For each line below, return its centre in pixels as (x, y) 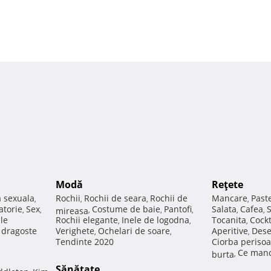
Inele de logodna (155, 220)
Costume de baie (126, 209)
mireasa (72, 210)
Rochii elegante (87, 220)
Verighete (75, 231)
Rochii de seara (115, 198)
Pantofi (178, 209)
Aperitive (230, 231)
